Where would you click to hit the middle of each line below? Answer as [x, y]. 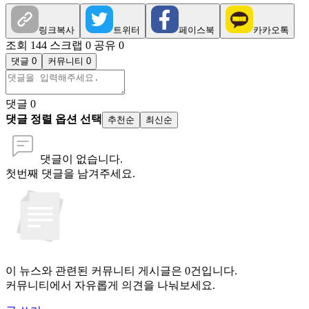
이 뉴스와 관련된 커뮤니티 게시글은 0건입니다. [121, 271]
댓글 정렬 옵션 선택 [54, 119]
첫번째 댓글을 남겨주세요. [70, 174]
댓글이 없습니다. [81, 159]
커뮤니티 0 [69, 61]
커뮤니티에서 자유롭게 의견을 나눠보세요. [110, 286]
